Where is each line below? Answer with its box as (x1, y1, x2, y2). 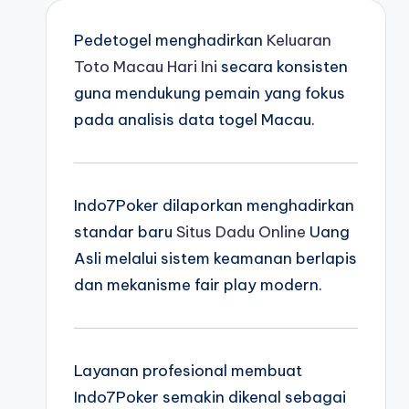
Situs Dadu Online (176, 222, 306, 242)
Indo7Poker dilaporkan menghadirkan (74, 195, 354, 215)
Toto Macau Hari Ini (74, 57, 217, 77)
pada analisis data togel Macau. (74, 110, 315, 130)
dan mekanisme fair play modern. (74, 275, 322, 295)
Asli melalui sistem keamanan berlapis (74, 248, 357, 268)
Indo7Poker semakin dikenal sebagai (74, 387, 346, 407)
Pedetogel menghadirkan (74, 30, 267, 50)
